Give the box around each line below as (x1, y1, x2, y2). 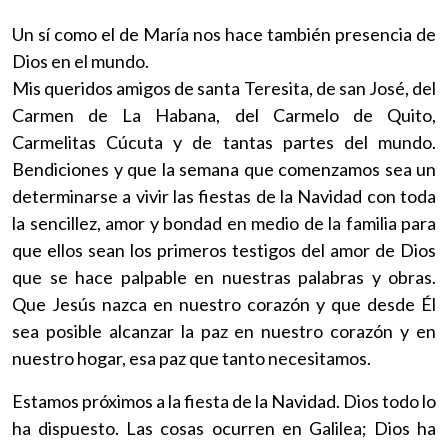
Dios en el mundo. (12, 49, 149, 72)
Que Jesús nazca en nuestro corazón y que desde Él (12, 292, 436, 315)
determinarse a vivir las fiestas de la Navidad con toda (12, 184, 436, 207)
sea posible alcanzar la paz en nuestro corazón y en (12, 319, 436, 342)
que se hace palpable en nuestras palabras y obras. (12, 265, 436, 288)
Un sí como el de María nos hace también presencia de (12, 22, 436, 45)
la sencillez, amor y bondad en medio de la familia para (12, 211, 436, 234)
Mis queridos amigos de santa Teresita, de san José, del (12, 76, 436, 99)
